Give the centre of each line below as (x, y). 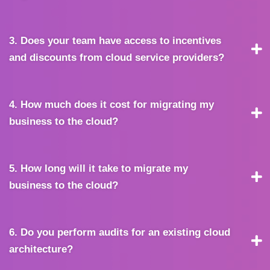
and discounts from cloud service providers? (117, 57)
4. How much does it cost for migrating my (111, 104)
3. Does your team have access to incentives (115, 40)
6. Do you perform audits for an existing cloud (120, 232)
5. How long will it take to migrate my (99, 168)
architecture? (41, 249)
